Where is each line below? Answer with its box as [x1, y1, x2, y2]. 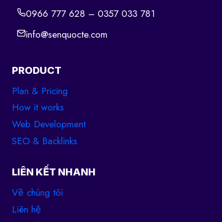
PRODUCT [12, 64, 61, 76]
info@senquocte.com [25, 27, 108, 41]
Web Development [12, 117, 86, 131]
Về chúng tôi [12, 185, 63, 199]
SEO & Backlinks [12, 134, 77, 148]
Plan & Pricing [12, 84, 68, 98]
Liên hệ [12, 202, 41, 216]
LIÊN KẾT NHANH [12, 166, 96, 178]
